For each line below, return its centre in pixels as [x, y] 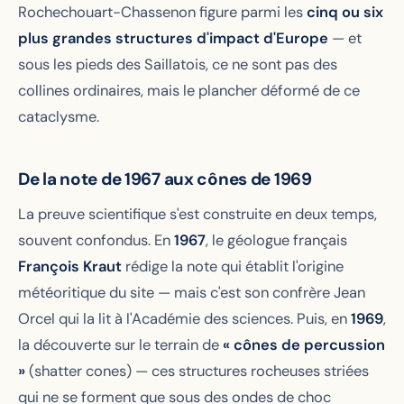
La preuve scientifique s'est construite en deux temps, [197, 215]
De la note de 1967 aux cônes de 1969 [165, 179]
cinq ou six [345, 13]
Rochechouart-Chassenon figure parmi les [162, 13]
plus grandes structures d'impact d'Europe [173, 39]
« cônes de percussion [304, 345]
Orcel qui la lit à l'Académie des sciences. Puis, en [184, 319]
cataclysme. [59, 117]
